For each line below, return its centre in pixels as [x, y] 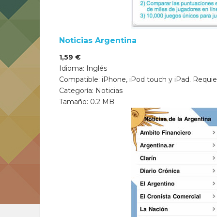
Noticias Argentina [98, 40]
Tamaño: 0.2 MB [87, 102]
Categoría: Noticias [91, 91]
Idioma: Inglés [83, 68]
